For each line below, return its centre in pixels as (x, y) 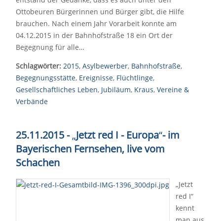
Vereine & (173, 90)
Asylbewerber (105, 66)
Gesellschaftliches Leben (57, 90)
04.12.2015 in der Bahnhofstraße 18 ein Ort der (94, 35)
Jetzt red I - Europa (117, 135)
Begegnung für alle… (50, 47)
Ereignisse (96, 78)
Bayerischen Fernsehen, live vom (90, 149)
